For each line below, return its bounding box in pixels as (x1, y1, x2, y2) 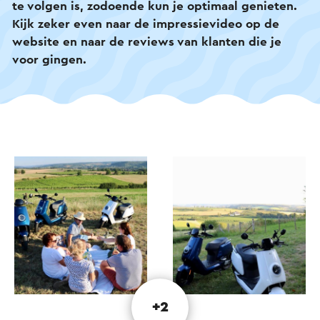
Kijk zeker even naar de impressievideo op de (12, 17, 279, 30)
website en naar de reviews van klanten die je (12, 35, 281, 48)
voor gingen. (12, 53, 86, 66)
